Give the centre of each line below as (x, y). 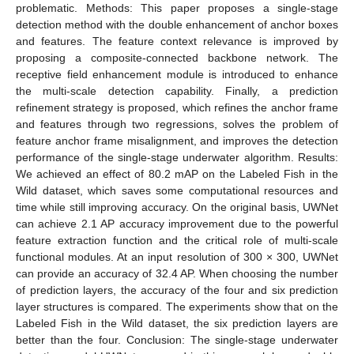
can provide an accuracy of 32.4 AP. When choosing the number (177, 273)
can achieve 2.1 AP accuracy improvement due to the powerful (177, 223)
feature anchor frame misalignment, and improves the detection (177, 140)
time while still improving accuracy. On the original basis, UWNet (177, 207)
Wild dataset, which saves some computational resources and (177, 190)
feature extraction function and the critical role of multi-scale (177, 240)
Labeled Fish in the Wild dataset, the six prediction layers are (177, 323)
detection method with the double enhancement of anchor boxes (177, 24)
